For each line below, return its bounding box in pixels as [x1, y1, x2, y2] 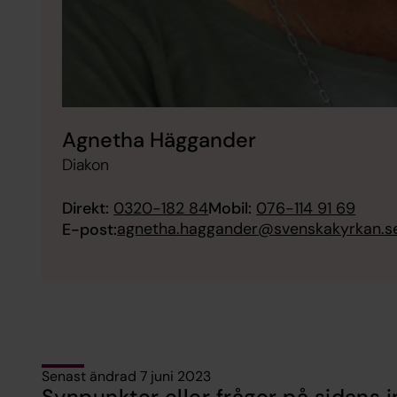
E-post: [62, 218, 118, 240]
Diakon [62, 154, 110, 176]
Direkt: [62, 197, 110, 219]
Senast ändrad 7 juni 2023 [41, 367, 211, 386]
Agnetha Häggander [62, 127, 257, 154]
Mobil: [208, 197, 253, 219]
